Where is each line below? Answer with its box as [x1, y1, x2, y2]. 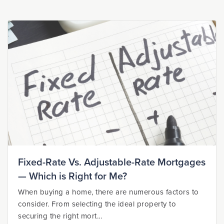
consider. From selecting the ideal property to [18, 199, 176, 208]
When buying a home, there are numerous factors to [18, 187, 199, 196]
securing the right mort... [18, 211, 102, 220]
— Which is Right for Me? [18, 170, 127, 182]
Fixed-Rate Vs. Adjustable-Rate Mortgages [18, 156, 205, 168]
